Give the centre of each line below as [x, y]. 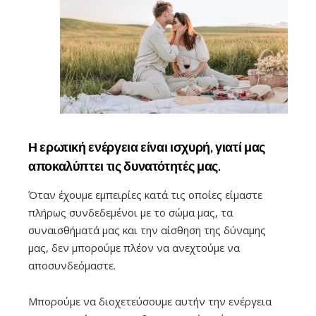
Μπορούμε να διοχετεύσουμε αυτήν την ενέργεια [150, 302]
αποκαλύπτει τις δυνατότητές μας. [126, 166]
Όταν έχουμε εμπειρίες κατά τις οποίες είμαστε [145, 195]
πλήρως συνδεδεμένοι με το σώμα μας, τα [130, 213]
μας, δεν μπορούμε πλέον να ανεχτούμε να [134, 248]
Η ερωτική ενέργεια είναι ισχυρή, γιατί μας [147, 147]
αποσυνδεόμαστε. [72, 266]
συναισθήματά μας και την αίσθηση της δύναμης [147, 230]
